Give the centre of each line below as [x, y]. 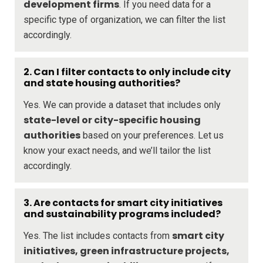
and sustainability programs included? [122, 214]
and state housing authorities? [102, 83]
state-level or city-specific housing [112, 120]
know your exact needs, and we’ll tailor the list [117, 150]
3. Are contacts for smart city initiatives [123, 203]
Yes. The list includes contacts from [98, 235]
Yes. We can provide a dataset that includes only [122, 104]
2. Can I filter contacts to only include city [127, 72]
